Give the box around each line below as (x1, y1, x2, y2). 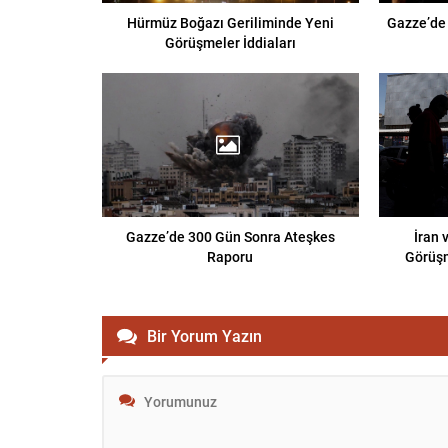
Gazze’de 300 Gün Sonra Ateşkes (125, 227, 335, 247)
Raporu (207, 247, 254, 267)
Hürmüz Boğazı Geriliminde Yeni (126, 12, 334, 32)
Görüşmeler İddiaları (164, 32, 296, 52)
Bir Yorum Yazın (147, 325, 262, 347)
